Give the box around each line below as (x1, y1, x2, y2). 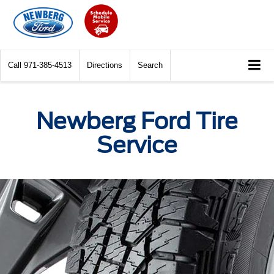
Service (97, 131, 177, 158)
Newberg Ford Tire (36, 107, 238, 135)
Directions (87, 61, 122, 70)
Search (138, 61, 163, 70)
